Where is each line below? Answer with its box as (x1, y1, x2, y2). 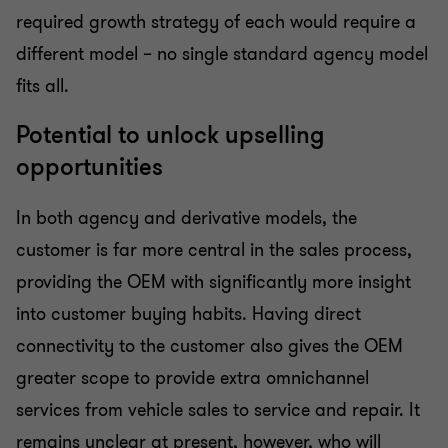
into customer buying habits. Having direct (16, 301, 361, 326)
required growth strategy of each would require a (16, 9, 416, 34)
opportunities (16, 151, 163, 183)
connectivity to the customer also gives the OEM (16, 333, 403, 358)
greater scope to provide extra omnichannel (16, 365, 369, 390)
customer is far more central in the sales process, (16, 237, 412, 262)
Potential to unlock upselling (16, 119, 324, 151)
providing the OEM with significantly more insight (16, 269, 411, 294)
